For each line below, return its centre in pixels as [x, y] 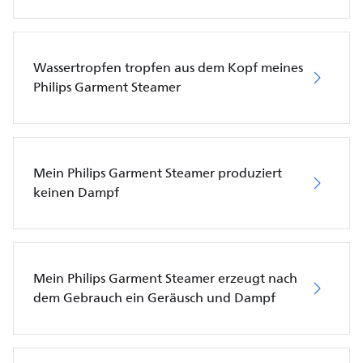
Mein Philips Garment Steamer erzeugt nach [165, 278]
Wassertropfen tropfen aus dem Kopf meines [168, 68]
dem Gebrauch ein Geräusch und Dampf [154, 298]
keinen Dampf [76, 192]
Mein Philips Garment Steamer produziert [158, 173]
